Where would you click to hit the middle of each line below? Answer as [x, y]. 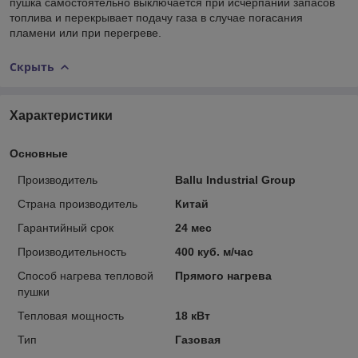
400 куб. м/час [214, 251]
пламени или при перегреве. [87, 32]
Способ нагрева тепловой [86, 275]
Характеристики [61, 115]
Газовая [197, 339]
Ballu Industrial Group [235, 179]
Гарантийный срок [66, 227]
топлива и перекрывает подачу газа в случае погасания [156, 17]
